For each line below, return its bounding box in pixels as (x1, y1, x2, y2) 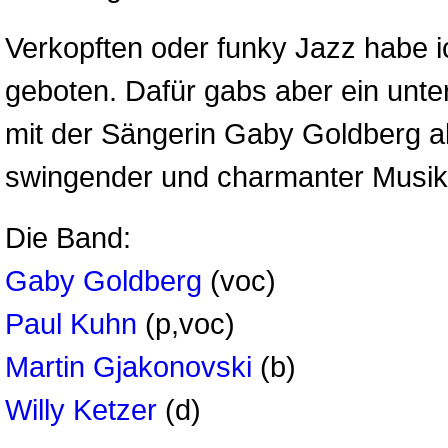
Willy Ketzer (5, 393, 157, 426)
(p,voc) (137, 307, 235, 340)
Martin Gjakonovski (5, 350, 252, 383)
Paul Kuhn (5, 307, 137, 340)
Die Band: (5, 221, 131, 254)
